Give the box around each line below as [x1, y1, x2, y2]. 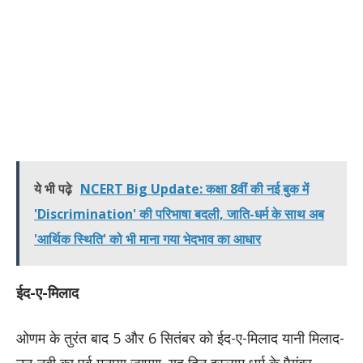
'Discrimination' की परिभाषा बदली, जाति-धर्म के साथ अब [34, 204, 324, 223]
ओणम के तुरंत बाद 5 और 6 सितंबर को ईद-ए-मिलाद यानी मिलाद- [16, 327, 344, 348]
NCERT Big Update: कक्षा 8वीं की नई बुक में [80, 179, 309, 198]
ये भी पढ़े [34, 179, 72, 198]
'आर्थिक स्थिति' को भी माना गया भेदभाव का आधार [34, 229, 261, 248]
